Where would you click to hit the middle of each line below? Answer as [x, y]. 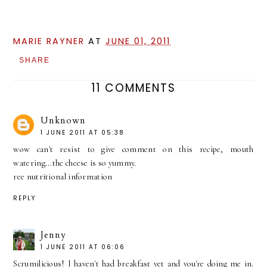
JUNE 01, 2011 [138, 41]
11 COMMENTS [133, 88]
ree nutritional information [63, 177]
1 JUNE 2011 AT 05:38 [83, 133]
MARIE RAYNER [49, 41]
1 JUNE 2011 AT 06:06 [83, 247]
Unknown [63, 120]
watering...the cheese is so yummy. [75, 163]
